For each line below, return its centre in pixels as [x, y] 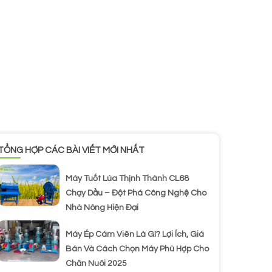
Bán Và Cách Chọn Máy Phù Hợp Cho [137, 249]
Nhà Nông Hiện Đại [102, 208]
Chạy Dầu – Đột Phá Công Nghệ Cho [136, 193]
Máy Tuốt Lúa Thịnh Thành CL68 [127, 179]
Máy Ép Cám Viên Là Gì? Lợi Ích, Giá [135, 235]
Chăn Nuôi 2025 [96, 264]
